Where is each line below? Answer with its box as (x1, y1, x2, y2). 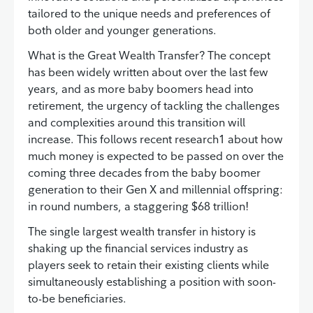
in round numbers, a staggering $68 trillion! (28, 198, 249, 213)
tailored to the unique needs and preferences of (28, 6, 270, 20)
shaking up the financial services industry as (28, 240, 248, 255)
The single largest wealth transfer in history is (28, 224, 256, 238)
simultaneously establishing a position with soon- (28, 274, 276, 289)
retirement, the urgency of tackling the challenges (28, 98, 279, 112)
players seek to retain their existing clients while (28, 257, 269, 272)
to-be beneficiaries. (28, 291, 126, 305)
